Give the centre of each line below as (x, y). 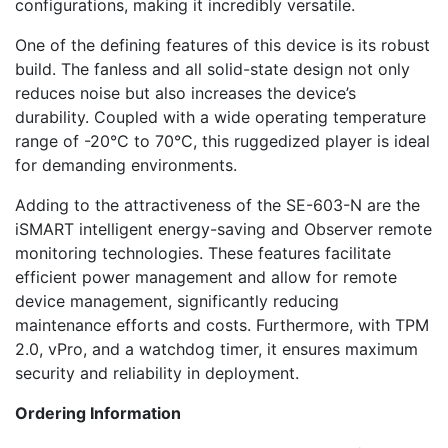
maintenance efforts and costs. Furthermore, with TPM (222, 325)
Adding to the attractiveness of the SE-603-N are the (217, 205)
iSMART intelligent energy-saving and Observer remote (223, 229)
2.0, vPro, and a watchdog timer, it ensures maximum (216, 349)
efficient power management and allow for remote (206, 277)
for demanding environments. (126, 165)
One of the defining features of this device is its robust (222, 45)
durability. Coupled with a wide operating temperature (220, 117)
